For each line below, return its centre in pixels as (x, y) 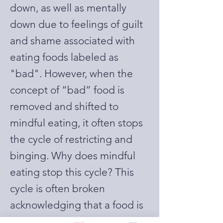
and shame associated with (72, 41)
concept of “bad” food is (67, 90)
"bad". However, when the (71, 73)
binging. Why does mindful (73, 156)
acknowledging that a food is (77, 205)
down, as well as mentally (68, 8)
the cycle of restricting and (71, 139)
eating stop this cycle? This (72, 172)
